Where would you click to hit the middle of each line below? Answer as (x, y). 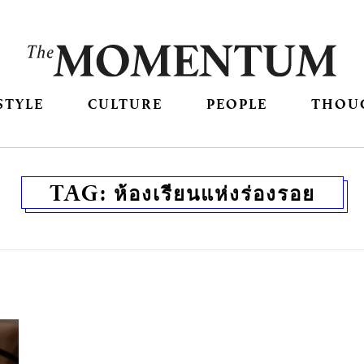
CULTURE (125, 104)
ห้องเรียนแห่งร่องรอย (214, 193)
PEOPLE (237, 104)
